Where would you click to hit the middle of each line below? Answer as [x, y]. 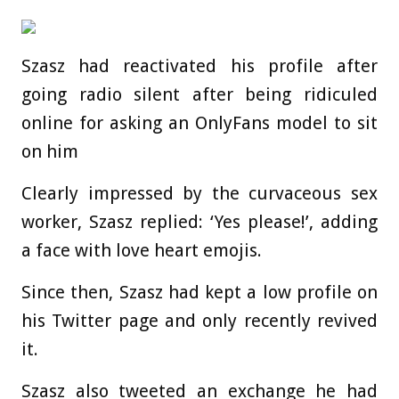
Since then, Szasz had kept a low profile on [199, 293]
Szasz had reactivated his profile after [199, 66]
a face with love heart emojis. [142, 251]
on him [52, 152]
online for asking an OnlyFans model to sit [199, 123]
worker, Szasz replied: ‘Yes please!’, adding [199, 222]
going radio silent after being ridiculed [199, 95]
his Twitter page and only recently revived [199, 321]
